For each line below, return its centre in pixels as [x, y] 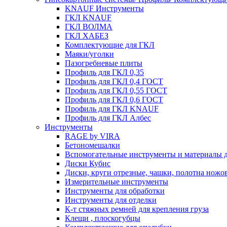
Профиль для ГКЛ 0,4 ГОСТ [114, 81]
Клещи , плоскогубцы [103, 218]
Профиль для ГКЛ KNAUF [112, 109]
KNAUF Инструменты [104, 8]
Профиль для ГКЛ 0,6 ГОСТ [114, 100]
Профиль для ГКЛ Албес [108, 118]
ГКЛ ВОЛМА [89, 27]
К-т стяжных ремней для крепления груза [137, 209]
